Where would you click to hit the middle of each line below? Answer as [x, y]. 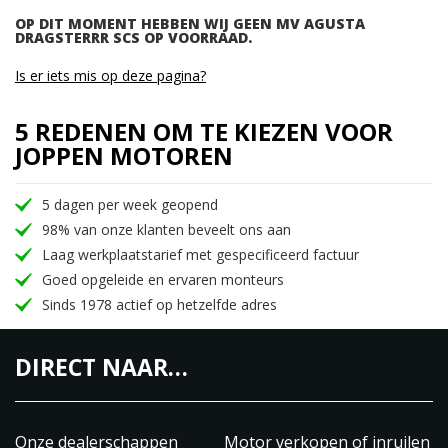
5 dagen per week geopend [130, 204]
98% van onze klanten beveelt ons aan [166, 229]
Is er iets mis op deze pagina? [110, 75]
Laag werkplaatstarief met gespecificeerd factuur [200, 254]
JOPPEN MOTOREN [124, 155]
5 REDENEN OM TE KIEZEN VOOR [204, 131]
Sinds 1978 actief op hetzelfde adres [159, 304]
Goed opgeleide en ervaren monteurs [163, 279]
